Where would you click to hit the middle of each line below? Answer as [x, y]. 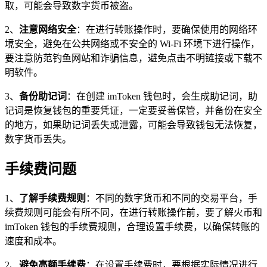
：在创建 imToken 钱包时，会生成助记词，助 [162, 96]
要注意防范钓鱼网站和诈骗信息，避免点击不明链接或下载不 [133, 58]
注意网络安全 [48, 29]
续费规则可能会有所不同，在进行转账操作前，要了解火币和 [133, 212]
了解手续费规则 [52, 198]
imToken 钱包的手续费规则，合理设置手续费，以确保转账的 [132, 226]
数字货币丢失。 [38, 139]
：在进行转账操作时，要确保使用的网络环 [167, 29]
